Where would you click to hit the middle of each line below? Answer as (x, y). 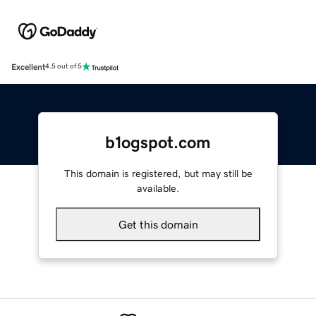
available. (158, 188)
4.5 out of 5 (63, 67)
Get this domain (158, 224)
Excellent (28, 67)
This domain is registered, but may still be (158, 173)
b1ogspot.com (158, 142)
